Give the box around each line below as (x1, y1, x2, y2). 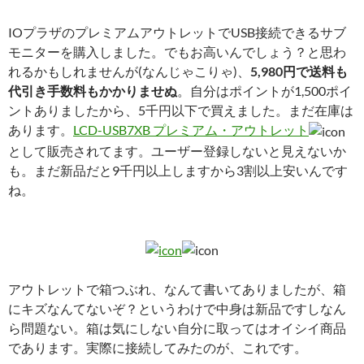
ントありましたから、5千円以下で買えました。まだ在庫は (8, 102, 353, 118)
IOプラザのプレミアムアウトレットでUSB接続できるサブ (8, 24, 346, 40)
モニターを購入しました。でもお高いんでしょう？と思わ (8, 43, 346, 59)
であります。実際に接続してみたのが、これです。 (8, 339, 307, 355)
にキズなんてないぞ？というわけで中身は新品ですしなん (8, 300, 346, 316)
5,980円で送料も (250, 63, 348, 79)
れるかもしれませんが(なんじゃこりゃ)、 (8, 63, 250, 79)
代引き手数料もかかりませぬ (8, 82, 177, 98)
